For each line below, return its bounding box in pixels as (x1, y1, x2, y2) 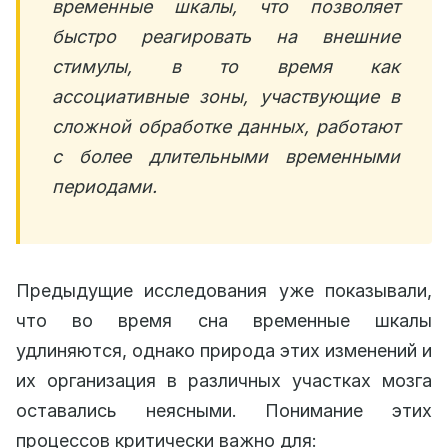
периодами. (52, 176, 157, 197)
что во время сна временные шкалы (16, 310, 432, 331)
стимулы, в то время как (52, 56, 400, 77)
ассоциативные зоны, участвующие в (52, 86, 400, 107)
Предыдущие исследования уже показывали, (16, 280, 432, 301)
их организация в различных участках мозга (16, 370, 432, 391)
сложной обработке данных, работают (52, 116, 400, 137)
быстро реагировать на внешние (52, 26, 400, 47)
